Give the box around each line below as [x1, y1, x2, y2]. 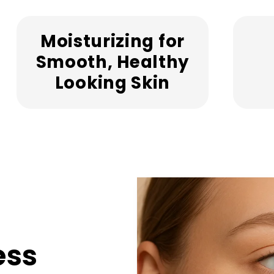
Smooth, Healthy [35, 50, 190, 75]
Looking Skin [54, 71, 171, 95]
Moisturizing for [40, 29, 185, 54]
